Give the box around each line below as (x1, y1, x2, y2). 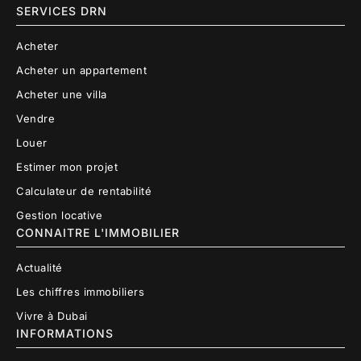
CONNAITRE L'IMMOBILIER (16, 225, 180, 239)
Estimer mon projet (16, 160, 118, 173)
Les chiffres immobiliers (16, 284, 144, 298)
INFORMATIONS (16, 326, 114, 340)
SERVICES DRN (16, 3, 107, 18)
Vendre (16, 111, 55, 125)
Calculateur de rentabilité (16, 184, 151, 197)
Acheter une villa (16, 87, 107, 101)
